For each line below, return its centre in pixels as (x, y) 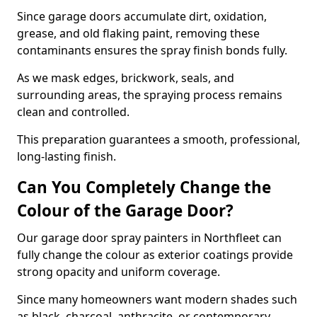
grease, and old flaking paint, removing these (138, 33)
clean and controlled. (73, 112)
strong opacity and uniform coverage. (119, 272)
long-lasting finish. (67, 156)
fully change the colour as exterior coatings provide (155, 255)
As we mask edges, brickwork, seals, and (126, 78)
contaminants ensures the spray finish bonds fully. (152, 50)
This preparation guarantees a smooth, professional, (158, 139)
